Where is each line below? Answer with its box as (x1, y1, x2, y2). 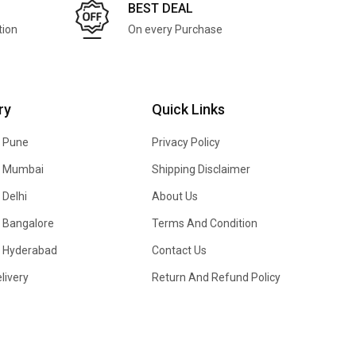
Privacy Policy (152, 136, 220, 149)
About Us (152, 190, 198, 203)
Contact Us (152, 244, 207, 257)
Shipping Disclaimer (152, 163, 250, 176)
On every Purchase (128, 22, 222, 36)
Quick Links (152, 101, 225, 118)
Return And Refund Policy (152, 271, 281, 284)
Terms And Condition (152, 217, 257, 230)
